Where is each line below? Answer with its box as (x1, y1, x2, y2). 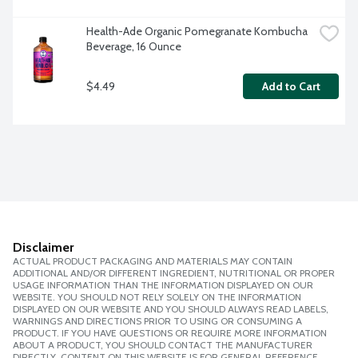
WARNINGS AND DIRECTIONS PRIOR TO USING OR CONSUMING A (13, 315, 302, 328)
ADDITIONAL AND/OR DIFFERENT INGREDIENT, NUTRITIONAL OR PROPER (13, 267, 335, 280)
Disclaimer (13, 240, 74, 256)
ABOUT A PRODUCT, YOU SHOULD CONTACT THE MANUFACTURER (13, 339, 312, 352)
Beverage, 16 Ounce (86, 39, 181, 54)
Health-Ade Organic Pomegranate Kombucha (86, 24, 308, 39)
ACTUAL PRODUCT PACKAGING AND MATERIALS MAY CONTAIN (13, 255, 292, 268)
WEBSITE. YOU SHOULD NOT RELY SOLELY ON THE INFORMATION (13, 291, 301, 304)
